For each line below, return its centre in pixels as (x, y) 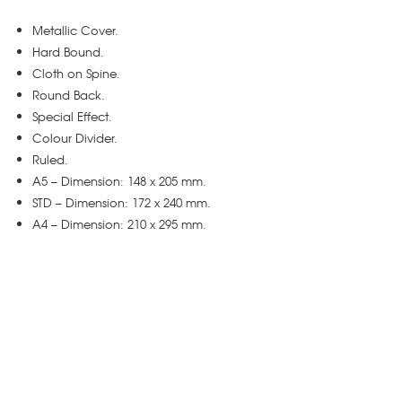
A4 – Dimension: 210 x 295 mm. (119, 224)
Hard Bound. (68, 52)
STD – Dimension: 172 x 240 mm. (122, 203)
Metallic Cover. (75, 31)
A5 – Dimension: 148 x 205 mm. (119, 181)
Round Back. (69, 95)
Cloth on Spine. (76, 74)
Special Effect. (72, 117)
